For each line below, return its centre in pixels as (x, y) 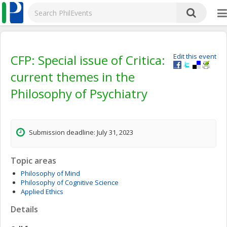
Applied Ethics (42, 192)
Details (24, 209)
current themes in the (73, 77)
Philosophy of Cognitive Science (70, 182)
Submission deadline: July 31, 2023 (81, 132)
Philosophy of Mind (50, 173)
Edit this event (195, 56)
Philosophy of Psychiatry (79, 93)
